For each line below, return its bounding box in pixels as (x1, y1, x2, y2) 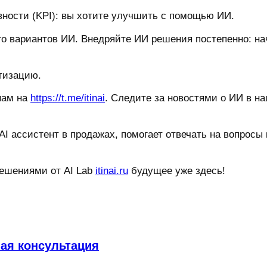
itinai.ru (95, 164, 128, 176)
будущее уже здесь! (128, 164, 225, 176)
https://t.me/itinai (30, 92, 105, 104)
